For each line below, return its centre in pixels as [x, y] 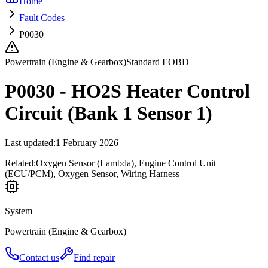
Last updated [29, 142]
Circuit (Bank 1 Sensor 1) [109, 113]
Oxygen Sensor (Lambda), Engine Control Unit [126, 163]
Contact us [39, 257]
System [19, 211]
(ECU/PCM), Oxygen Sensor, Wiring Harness [92, 173]
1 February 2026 [87, 142]
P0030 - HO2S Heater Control [127, 91]
